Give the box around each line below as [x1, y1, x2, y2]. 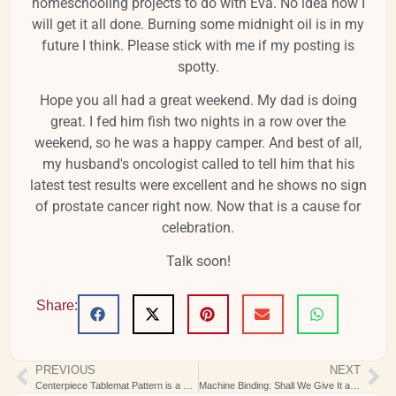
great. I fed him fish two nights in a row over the [50, 113, 346, 131]
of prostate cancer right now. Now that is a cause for [35, 198, 361, 216]
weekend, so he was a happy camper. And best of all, [34, 134, 362, 152]
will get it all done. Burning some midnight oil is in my [32, 15, 364, 33]
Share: [36, 297, 78, 313]
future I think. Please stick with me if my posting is [42, 36, 354, 54]
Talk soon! [165, 253, 231, 270]
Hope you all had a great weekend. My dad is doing [39, 92, 357, 110]
